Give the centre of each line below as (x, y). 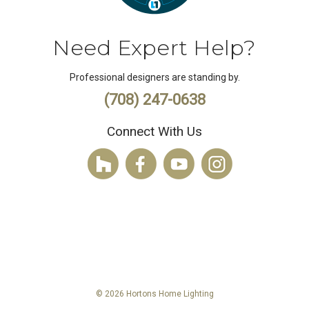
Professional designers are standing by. (154, 77)
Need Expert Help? (154, 47)
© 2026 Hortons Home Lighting (154, 293)
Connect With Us (154, 131)
